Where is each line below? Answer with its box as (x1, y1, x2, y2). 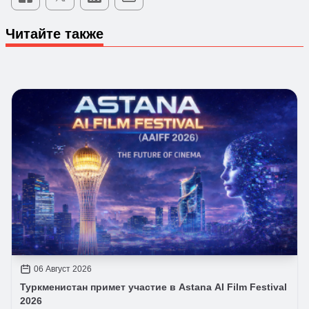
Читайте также (6, 26, 103, 42)
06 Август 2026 (34, 264, 92, 275)
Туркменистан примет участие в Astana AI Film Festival (20, 281, 287, 293)
